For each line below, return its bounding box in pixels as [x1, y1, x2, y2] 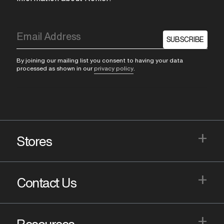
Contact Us [16, 176, 76, 189]
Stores [16, 134, 51, 148]
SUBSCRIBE [166, 36, 204, 43]
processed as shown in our [16, 65, 94, 72]
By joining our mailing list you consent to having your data [16, 57, 183, 64]
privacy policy [94, 65, 133, 72]
